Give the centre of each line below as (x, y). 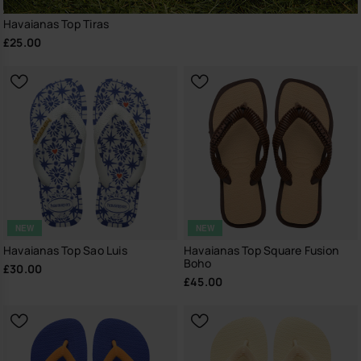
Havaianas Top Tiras (56, 24)
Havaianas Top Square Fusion (261, 250)
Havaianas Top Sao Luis (65, 250)
